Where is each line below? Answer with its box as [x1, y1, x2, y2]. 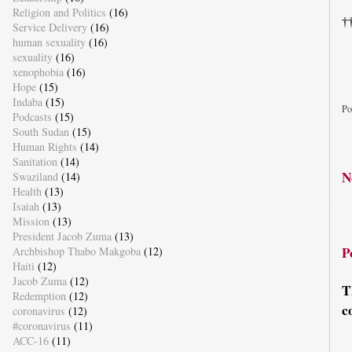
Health [12, 183, 42, 199]
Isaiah [12, 198, 39, 214]
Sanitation [12, 153, 57, 169]
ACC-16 [12, 332, 49, 348]
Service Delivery [12, 19, 87, 35]
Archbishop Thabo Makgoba [12, 243, 141, 258]
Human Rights [12, 138, 77, 154]
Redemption [12, 288, 66, 303]
